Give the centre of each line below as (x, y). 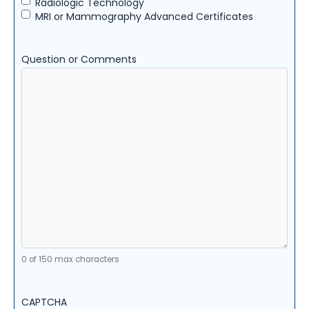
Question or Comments (79, 60)
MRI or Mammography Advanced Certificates (144, 17)
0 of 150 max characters (70, 260)
